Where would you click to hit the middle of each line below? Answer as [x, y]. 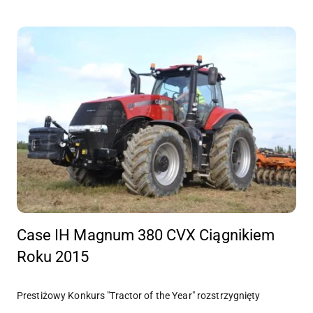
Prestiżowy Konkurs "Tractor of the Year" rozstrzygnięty [139, 296]
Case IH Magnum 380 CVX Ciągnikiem [146, 235]
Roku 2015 [53, 257]
